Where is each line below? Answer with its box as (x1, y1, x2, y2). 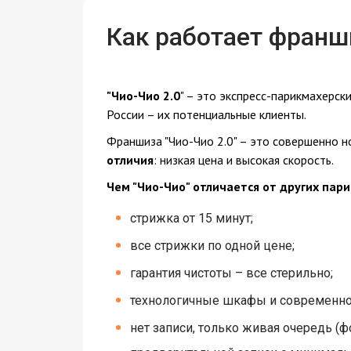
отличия (106, 152, 154, 168)
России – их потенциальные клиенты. (106, 107, 306, 122)
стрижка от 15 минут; (129, 211, 253, 226)
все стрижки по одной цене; (129, 238, 295, 253)
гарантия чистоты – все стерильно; (129, 266, 333, 280)
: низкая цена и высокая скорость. (153, 152, 334, 168)
